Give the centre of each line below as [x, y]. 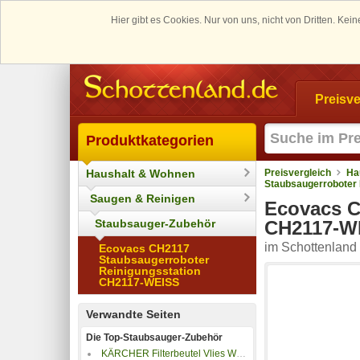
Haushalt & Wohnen [141, 173]
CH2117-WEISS [139, 282]
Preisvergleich [298, 172]
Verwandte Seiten [133, 314]
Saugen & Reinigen [143, 198]
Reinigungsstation [150, 270]
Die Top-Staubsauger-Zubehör [154, 337]
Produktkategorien [150, 140]
